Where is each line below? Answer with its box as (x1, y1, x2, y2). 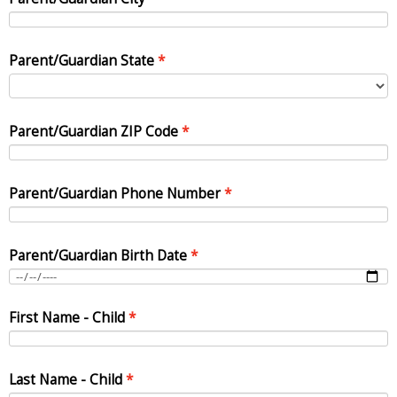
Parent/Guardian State (9, 51, 154, 70)
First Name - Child (9, 307, 125, 327)
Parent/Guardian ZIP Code (9, 121, 178, 141)
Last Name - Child (9, 370, 122, 389)
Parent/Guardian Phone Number (9, 183, 221, 203)
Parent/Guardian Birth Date (9, 245, 187, 265)
